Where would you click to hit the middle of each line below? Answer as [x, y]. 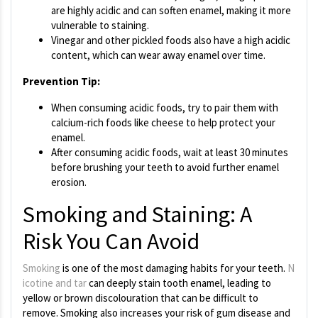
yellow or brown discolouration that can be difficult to [141, 298]
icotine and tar [55, 283]
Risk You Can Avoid [111, 242]
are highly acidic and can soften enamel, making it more [171, 11]
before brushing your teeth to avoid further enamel [165, 168]
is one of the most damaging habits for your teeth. [174, 268]
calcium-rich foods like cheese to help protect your [163, 123]
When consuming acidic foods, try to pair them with [165, 108]
